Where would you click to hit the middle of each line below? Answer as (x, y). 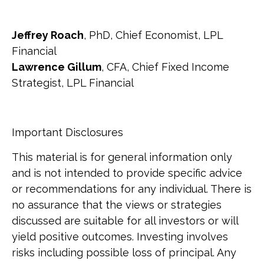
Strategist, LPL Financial (73, 83)
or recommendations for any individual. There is (132, 189)
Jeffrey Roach (48, 35)
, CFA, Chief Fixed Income (165, 67)
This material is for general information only (122, 157)
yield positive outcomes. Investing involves (120, 237)
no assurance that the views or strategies (117, 205)
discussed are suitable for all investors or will (125, 221)
